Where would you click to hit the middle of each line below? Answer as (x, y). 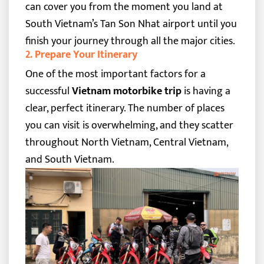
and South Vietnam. (70, 159)
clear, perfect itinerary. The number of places (125, 108)
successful (48, 91)
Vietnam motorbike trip (126, 91)
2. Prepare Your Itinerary (81, 54)
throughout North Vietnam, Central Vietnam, (126, 142)
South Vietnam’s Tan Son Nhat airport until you (131, 24)
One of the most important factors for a (115, 74)
